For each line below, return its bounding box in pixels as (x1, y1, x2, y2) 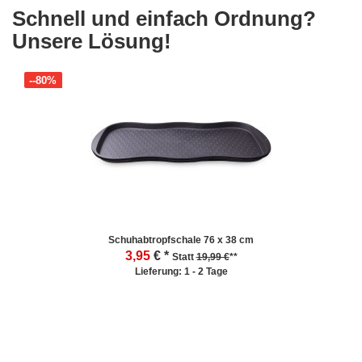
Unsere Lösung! (12, 28, 171, 53)
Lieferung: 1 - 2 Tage (134, 265, 228, 277)
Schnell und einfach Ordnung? (12, 6, 316, 31)
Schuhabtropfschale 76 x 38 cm (108, 234, 254, 246)
